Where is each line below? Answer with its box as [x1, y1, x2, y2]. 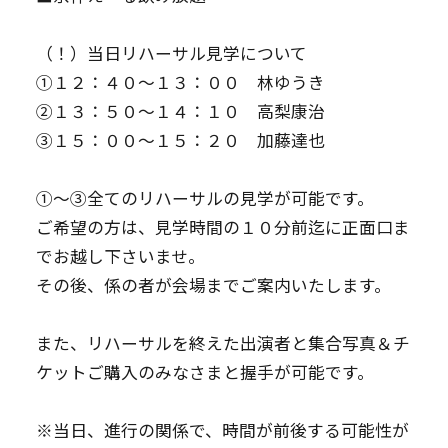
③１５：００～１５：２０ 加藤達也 [35, 127, 325, 152]
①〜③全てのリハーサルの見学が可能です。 [35, 185, 374, 210]
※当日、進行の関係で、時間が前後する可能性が [35, 417, 409, 442]
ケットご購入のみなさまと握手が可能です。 [35, 359, 374, 384]
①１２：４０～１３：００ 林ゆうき [35, 69, 325, 94]
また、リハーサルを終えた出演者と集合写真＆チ [35, 330, 410, 355]
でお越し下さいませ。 [35, 243, 205, 268]
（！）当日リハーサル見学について [35, 40, 307, 65]
